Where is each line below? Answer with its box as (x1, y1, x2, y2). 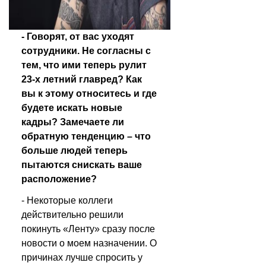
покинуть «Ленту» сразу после (21, 224, 155, 234)
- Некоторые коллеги (21, 195, 113, 205)
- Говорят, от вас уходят (21, 31, 134, 42)
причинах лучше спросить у (21, 252, 142, 262)
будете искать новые (21, 103, 122, 113)
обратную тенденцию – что (21, 131, 151, 141)
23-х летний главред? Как (21, 74, 142, 84)
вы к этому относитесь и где (21, 88, 157, 99)
